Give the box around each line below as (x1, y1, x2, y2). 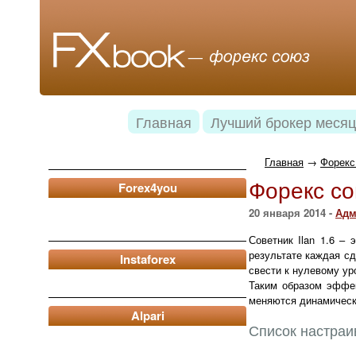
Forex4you (118, 179, 177, 196)
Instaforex (119, 250, 176, 268)
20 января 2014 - (249, 205, 335, 220)
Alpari (130, 307, 164, 324)
